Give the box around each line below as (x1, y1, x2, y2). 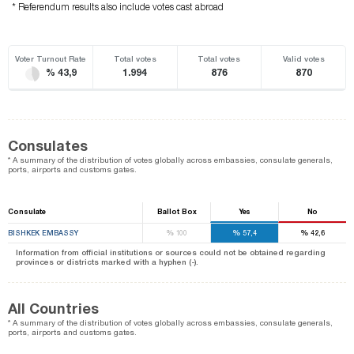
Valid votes (282, 54, 325, 64)
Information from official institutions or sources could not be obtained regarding (16, 247, 326, 258)
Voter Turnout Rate (14, 54, 86, 64)
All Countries (8, 299, 99, 318)
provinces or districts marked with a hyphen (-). (16, 257, 198, 267)
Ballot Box (156, 207, 197, 217)
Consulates (8, 137, 88, 155)
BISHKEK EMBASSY (8, 228, 78, 238)
